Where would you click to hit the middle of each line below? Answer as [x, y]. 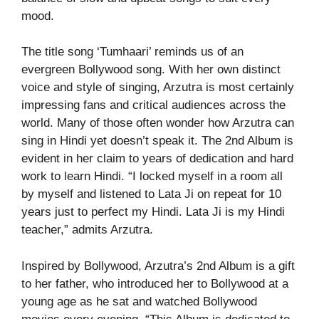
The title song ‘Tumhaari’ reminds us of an [132, 52]
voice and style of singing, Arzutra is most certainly [158, 87]
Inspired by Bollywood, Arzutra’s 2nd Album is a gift [158, 266]
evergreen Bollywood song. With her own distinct [151, 69]
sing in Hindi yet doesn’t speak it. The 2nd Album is [157, 141]
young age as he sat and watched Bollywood [139, 301]
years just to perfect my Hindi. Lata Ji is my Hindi [153, 212]
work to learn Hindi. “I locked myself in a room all [152, 176]
